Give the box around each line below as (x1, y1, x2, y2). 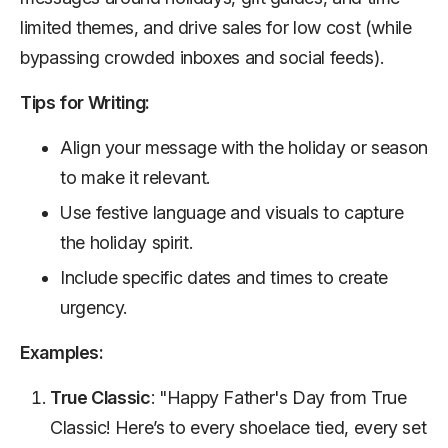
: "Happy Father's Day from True (150, 386, 407, 408)
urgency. (60, 296, 128, 318)
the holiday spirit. (60, 231, 193, 253)
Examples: (20, 341, 104, 363)
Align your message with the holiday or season (60, 136, 428, 158)
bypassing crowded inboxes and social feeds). (20, 46, 384, 68)
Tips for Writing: (20, 91, 150, 113)
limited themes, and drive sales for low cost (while (20, 16, 412, 38)
